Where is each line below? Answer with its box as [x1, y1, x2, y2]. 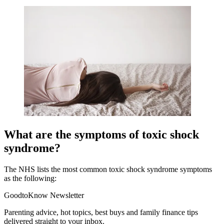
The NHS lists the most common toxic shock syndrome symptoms [4, 165, 212, 174]
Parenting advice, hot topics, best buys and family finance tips [4, 208, 198, 217]
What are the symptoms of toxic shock [4, 128, 199, 141]
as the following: [4, 174, 56, 183]
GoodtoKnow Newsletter [4, 191, 84, 200]
